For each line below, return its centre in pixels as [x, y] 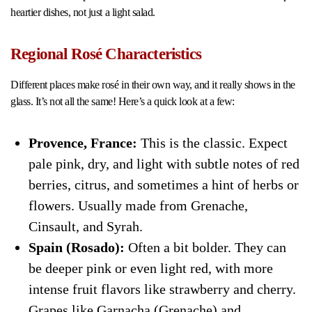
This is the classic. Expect [212, 142]
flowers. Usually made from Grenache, [138, 205]
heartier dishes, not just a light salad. [83, 12]
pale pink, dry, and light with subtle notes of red [164, 163]
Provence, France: [83, 142]
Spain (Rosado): [76, 247]
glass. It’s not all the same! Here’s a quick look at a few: [123, 101]
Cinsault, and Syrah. [85, 226]
